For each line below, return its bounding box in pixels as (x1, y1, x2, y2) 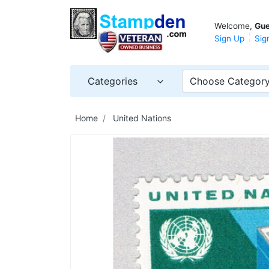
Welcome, (214, 20, 255, 31)
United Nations (113, 112, 171, 123)
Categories (88, 74, 138, 87)
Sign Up (214, 33, 244, 43)
